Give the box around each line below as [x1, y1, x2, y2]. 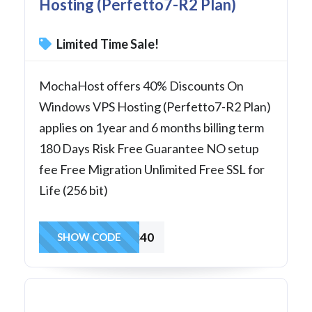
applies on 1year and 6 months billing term [39, 119, 264, 135]
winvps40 [102, 229, 154, 244]
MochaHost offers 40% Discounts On [39, 77, 244, 93]
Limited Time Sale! [54, 36, 159, 52]
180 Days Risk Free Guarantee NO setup [39, 140, 259, 156]
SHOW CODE [57, 230, 121, 243]
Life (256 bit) [39, 182, 108, 198]
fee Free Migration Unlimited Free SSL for [39, 161, 265, 177]
